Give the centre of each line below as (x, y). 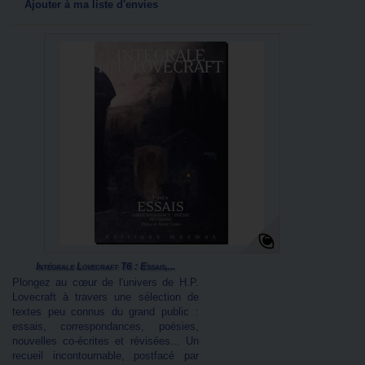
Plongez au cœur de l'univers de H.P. (106, 282)
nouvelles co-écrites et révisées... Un (106, 341)
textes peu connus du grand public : (106, 312)
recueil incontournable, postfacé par (106, 356)
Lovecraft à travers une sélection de (106, 297)
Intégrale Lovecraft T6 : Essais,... (105, 266)
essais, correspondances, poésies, (106, 326)
